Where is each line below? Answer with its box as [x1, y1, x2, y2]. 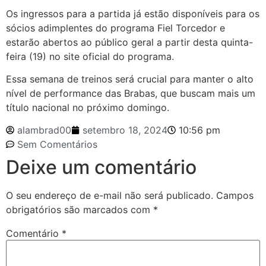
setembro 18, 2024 [83, 124, 167, 137]
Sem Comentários [17, 138, 97, 151]
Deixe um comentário [6, 156, 197, 179]
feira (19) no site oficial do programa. [6, 50, 174, 62]
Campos [216, 189, 254, 202]
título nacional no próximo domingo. [6, 101, 169, 113]
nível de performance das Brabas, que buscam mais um [6, 87, 255, 99]
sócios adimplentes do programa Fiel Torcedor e [6, 21, 225, 34]
